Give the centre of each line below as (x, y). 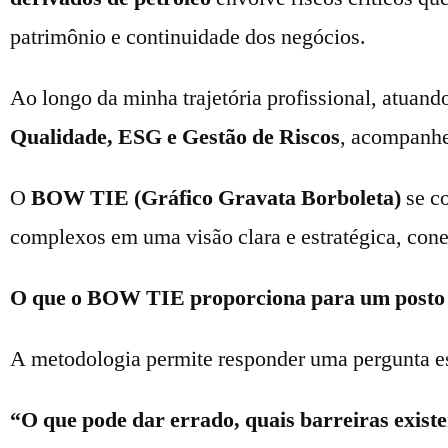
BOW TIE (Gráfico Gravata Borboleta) (216, 198)
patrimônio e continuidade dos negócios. (188, 37)
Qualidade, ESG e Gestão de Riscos (175, 137)
